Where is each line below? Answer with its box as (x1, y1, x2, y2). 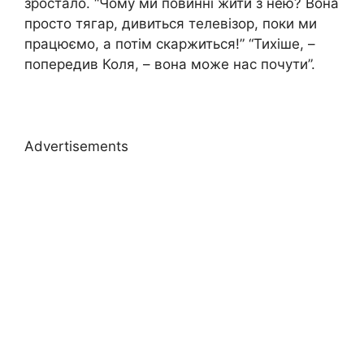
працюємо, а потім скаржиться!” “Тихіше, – (24, 36, 315, 53)
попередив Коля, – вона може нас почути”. (24, 56, 315, 73)
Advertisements (24, 138, 128, 155)
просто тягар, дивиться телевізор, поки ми (24, 15, 317, 32)
